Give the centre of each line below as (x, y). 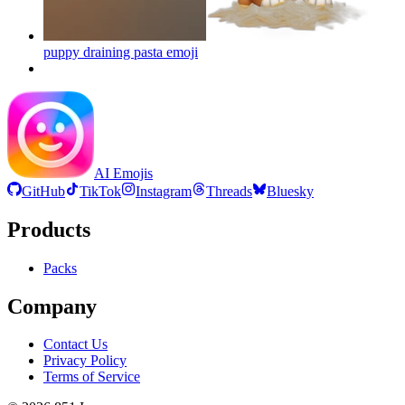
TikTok (100, 191)
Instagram (164, 191)
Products (49, 229)
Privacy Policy (85, 361)
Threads (229, 191)
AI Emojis (123, 173)
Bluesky (290, 191)
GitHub (43, 191)
